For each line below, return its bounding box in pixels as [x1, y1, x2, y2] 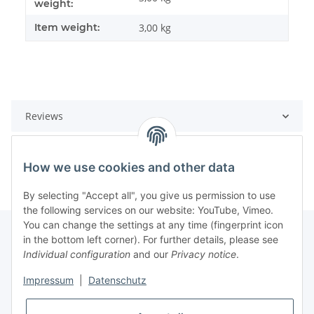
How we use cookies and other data [23, 160, 235, 175]
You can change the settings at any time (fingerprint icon [23, 219, 283, 231]
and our [130, 248, 171, 261]
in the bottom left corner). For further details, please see [23, 233, 278, 246]
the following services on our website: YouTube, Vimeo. [23, 204, 273, 217]
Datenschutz [88, 274, 146, 287]
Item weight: [34, 21, 100, 34]
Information [11, 256, 69, 270]
